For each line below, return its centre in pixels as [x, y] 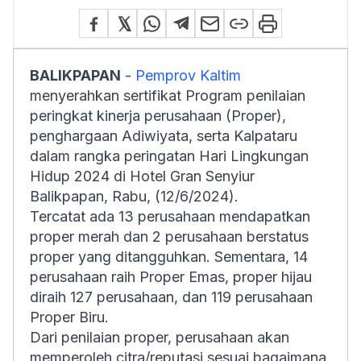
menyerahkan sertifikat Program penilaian [168, 95]
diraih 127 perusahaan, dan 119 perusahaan [171, 297]
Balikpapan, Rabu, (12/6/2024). [134, 196]
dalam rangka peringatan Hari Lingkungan [169, 156]
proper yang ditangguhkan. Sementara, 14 [169, 257]
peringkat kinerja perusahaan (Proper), [158, 116]
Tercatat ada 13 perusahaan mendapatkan [170, 216]
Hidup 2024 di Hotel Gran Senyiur [142, 176]
